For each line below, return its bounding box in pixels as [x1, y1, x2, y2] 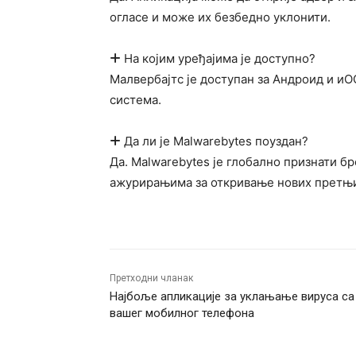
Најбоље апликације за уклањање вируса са [110, 289, 354, 304]
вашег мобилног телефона [110, 306, 254, 320]
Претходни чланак [110, 273, 193, 284]
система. [110, 92, 161, 107]
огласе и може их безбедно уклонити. [110, 10, 331, 25]
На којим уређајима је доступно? [121, 51, 315, 66]
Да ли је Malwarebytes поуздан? [121, 133, 308, 149]
